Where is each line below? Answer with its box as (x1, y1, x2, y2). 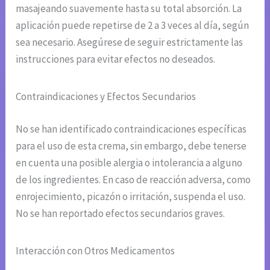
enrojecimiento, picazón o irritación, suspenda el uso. (16, 189, 246, 203)
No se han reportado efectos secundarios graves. (16, 206, 225, 220)
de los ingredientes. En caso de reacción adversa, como (16, 172, 251, 186)
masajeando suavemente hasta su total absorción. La (16, 2, 242, 16)
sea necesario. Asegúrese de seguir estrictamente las (16, 36, 243, 49)
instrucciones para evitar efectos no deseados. (16, 52, 216, 66)
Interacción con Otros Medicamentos (16, 243, 175, 257)
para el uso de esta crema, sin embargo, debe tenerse (16, 139, 247, 152)
